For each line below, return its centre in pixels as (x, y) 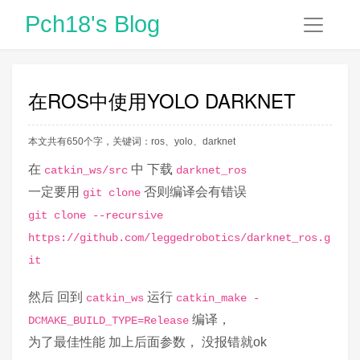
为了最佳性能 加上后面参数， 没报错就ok (147, 342)
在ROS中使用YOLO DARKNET (162, 100)
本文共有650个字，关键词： (90, 142)
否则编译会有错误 (194, 192)
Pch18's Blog (92, 24)
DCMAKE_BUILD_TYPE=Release (108, 321)
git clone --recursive (96, 216)
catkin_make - (218, 299)
